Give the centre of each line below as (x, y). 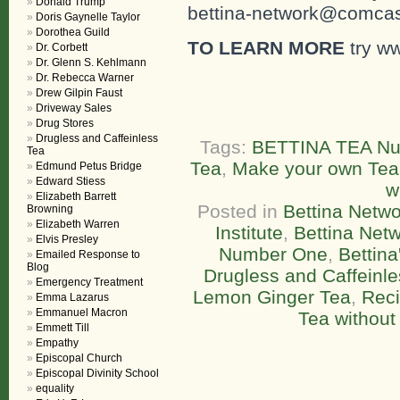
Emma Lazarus (72, 297)
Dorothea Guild (73, 32)
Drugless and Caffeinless (97, 138)
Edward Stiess (71, 181)
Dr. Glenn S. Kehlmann (91, 62)
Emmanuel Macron (82, 312)
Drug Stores (65, 123)
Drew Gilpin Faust (79, 93)
